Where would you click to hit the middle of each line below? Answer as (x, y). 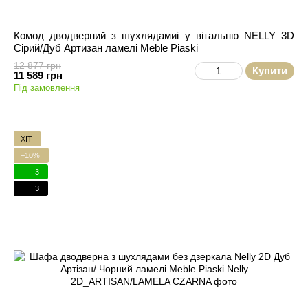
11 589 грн (38, 75)
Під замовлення (47, 88)
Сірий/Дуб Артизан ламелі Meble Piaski (106, 48)
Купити (270, 70)
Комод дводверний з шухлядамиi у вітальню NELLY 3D (154, 35)
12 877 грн (37, 65)
